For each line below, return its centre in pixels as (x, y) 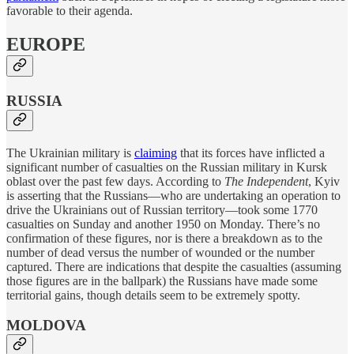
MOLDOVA (46, 326)
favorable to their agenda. (70, 11)
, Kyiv (324, 181)
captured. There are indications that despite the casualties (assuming (174, 266)
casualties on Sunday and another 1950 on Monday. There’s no (163, 224)
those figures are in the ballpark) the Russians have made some (162, 281)
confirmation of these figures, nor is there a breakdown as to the (164, 238)
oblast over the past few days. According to (115, 181)
